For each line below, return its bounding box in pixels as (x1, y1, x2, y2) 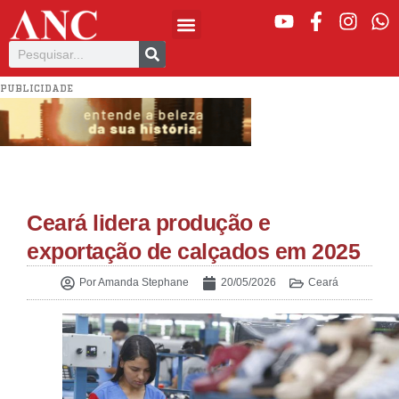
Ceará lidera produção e (27, 210, 271, 236)
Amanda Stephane (96, 276, 189, 289)
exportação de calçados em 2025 (27, 239, 360, 265)
